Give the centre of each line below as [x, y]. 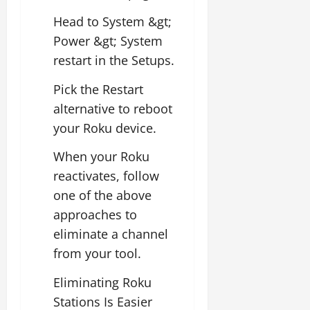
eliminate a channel [111, 234]
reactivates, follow [106, 176]
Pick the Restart [98, 89]
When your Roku [101, 156]
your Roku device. [105, 128]
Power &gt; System [108, 41]
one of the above [102, 195]
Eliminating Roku [102, 282]
